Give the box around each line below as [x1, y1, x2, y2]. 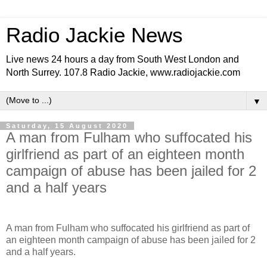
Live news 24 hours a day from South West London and [6, 54, 239, 64]
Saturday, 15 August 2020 [6, 122, 128, 129]
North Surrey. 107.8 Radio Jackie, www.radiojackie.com [6, 67, 240, 77]
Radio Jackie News [6, 24, 183, 46]
